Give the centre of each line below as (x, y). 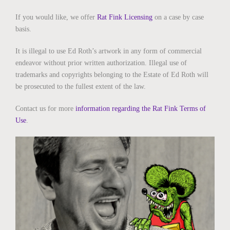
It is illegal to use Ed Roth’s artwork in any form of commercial (109, 51)
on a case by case (178, 17)
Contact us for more (45, 109)
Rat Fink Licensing (125, 17)
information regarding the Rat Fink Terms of (141, 109)
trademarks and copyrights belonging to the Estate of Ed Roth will (112, 75)
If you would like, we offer (56, 17)
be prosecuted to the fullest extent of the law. (81, 87)
